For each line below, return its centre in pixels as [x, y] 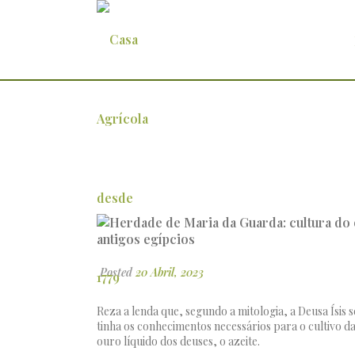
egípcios [130, 140]
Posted [116, 272]
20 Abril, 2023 [170, 272]
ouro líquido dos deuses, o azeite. [178, 341]
